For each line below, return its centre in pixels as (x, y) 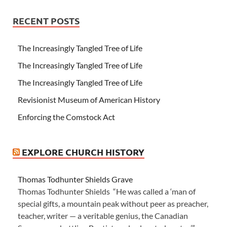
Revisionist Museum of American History (89, 99)
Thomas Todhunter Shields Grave (75, 179)
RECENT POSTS (46, 20)
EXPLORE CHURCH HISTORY (83, 152)
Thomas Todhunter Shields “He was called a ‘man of (107, 191)
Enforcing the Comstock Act (67, 117)
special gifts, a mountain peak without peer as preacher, (113, 203)
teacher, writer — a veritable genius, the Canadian (103, 215)
